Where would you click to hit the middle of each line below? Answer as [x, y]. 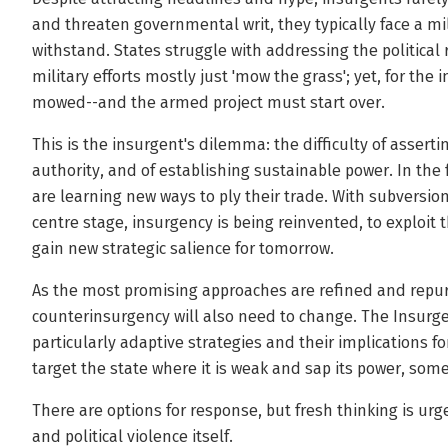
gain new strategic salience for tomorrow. [183, 248]
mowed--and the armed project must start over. [208, 102]
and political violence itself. [132, 436]
